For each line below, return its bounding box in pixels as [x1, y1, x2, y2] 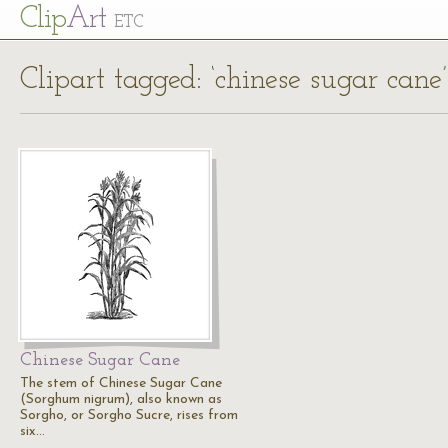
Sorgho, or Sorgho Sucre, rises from [20, 408, 238, 423]
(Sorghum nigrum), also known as [20, 392, 222, 407]
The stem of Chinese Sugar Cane [20, 376, 222, 391]
